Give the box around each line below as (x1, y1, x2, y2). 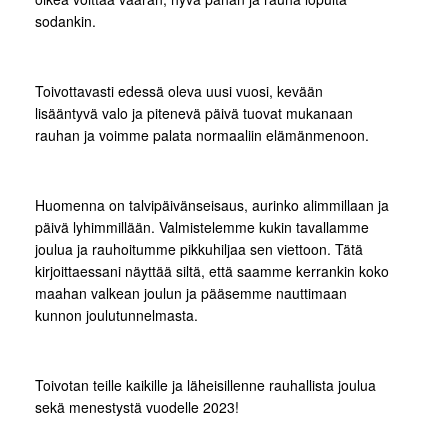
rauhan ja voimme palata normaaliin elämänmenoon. (35, 125, 369, 145)
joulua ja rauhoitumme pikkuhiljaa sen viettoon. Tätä (35, 239, 363, 259)
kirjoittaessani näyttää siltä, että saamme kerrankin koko (35, 261, 389, 281)
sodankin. (35, 11, 96, 31)
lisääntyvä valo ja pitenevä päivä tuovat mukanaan (35, 103, 353, 123)
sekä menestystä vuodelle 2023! (35, 397, 239, 417)
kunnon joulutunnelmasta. (35, 305, 198, 325)
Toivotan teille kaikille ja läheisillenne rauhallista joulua (35, 375, 376, 395)
